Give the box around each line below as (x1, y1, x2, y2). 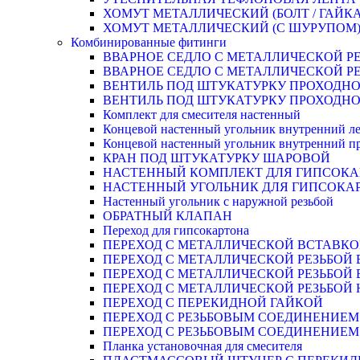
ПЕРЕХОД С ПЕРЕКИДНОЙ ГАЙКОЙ (103, 296, 323, 309)
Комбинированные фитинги (71, 35, 227, 49)
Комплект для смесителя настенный (103, 108, 301, 121)
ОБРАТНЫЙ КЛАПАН (103, 209, 232, 223)
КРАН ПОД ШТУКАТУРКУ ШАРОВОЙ (103, 151, 330, 165)
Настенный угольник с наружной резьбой (103, 194, 333, 208)
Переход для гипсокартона (103, 223, 249, 237)
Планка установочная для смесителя (103, 339, 302, 353)
